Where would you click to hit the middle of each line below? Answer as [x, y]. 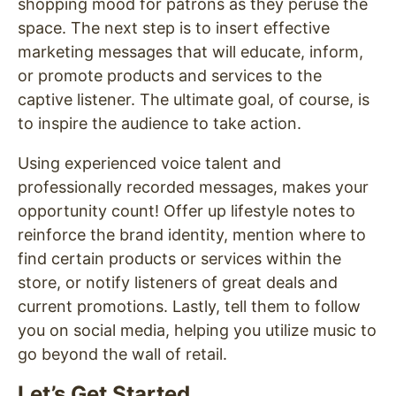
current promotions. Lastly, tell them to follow [189, 307]
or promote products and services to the [170, 76]
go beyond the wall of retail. [122, 354]
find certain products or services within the [179, 259]
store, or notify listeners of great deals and [178, 283]
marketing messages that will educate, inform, [190, 52]
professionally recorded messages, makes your [193, 187]
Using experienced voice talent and [149, 164]
